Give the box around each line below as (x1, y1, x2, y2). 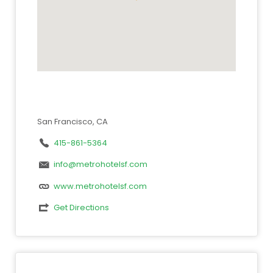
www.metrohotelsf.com (53, 180, 147, 192)
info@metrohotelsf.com (53, 158, 147, 171)
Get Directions (53, 202, 109, 214)
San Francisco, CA (37, 115, 108, 127)
